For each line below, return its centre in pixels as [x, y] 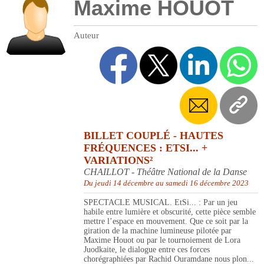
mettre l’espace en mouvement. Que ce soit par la [166, 222]
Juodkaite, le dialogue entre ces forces [147, 250]
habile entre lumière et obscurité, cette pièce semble [170, 212]
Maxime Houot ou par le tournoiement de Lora [162, 240]
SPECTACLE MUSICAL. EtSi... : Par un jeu [161, 203]
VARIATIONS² [118, 161]
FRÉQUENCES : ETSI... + [146, 148]
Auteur [86, 36]
